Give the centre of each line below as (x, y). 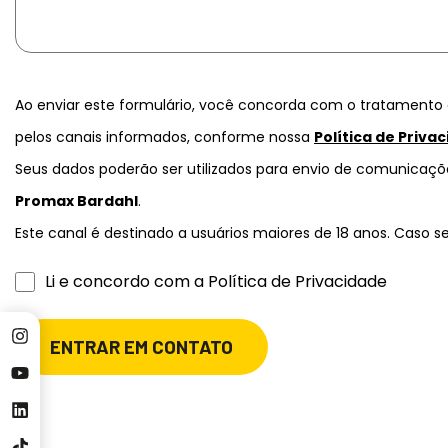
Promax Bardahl (76, 201)
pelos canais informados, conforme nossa (164, 137)
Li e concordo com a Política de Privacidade (216, 281)
